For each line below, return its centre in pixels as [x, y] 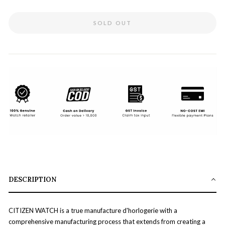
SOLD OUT [113, 23]
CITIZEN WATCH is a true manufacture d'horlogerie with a [93, 210]
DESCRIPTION [32, 179]
